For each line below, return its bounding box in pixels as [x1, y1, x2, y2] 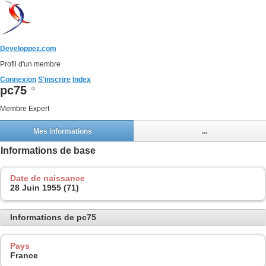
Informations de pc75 [10, 213, 96, 223]
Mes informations [33, 126, 92, 135]
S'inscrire [38, 75, 71, 84]
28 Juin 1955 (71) [10, 182, 79, 192]
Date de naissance [10, 173, 85, 183]
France [10, 250, 38, 260]
